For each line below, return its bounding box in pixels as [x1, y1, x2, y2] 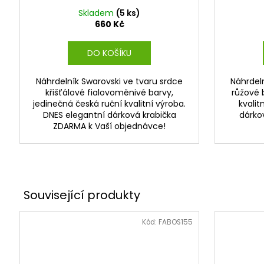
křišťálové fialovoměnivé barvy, [45, 87, 173, 99]
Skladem [78, 7, 116, 19]
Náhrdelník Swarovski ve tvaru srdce [36, 75, 183, 88]
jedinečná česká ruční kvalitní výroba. [33, 98, 186, 110]
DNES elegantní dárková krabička [42, 109, 176, 121]
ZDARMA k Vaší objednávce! [53, 120, 166, 133]
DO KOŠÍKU [87, 47, 131, 60]
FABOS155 [158, 217, 193, 227]
